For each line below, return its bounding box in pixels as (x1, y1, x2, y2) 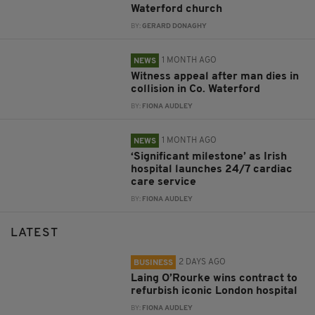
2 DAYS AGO (179, 258, 226, 267)
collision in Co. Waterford (131, 84, 261, 96)
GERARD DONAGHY (142, 23, 207, 30)
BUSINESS (134, 259, 174, 268)
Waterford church (131, 4, 223, 15)
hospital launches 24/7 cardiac (131, 164, 293, 176)
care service (131, 176, 197, 188)
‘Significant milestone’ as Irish (131, 151, 288, 163)
